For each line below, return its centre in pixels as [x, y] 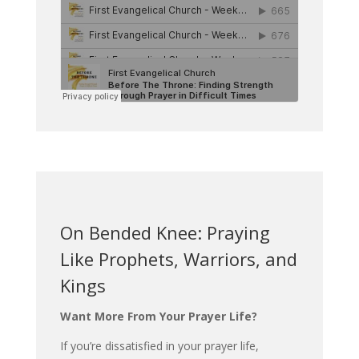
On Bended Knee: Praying [165, 232]
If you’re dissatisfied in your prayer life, [159, 345]
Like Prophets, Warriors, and [178, 258]
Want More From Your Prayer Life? [158, 316]
